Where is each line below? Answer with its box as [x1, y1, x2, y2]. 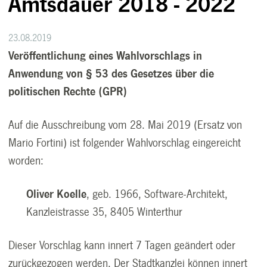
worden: [8, 154, 44, 167]
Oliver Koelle [26, 188, 87, 200]
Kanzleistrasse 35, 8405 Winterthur [26, 206, 183, 218]
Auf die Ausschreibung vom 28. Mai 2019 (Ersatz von [8, 119, 243, 131]
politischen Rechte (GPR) [8, 85, 128, 98]
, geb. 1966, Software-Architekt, [86, 188, 228, 200]
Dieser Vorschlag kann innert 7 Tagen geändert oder [8, 239, 236, 252]
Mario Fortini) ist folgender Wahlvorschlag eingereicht [8, 136, 241, 149]
